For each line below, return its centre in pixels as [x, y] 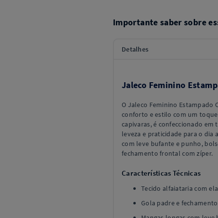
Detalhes [135, 49]
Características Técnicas [161, 173]
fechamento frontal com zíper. [167, 153]
